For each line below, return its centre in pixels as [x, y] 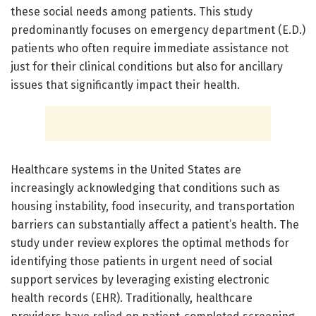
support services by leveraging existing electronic [140, 279]
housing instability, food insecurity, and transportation [153, 206]
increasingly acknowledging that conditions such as [145, 188]
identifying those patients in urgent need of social [141, 261]
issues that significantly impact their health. [125, 85]
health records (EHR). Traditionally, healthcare [132, 298]
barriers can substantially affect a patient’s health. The [155, 224]
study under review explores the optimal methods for [150, 243]
